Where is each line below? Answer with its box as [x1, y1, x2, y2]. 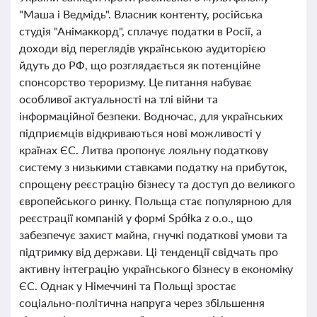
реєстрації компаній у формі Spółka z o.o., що [19, 211, 253, 224]
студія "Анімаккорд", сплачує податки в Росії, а [19, 24, 262, 38]
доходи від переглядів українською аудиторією [19, 41, 266, 54]
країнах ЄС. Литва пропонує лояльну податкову [19, 143, 268, 156]
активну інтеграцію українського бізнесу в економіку [19, 262, 294, 275]
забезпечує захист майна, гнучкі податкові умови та [19, 228, 287, 241]
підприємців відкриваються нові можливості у [19, 126, 261, 139]
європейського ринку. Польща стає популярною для [19, 194, 292, 207]
